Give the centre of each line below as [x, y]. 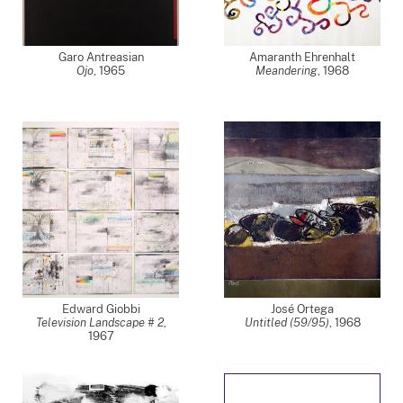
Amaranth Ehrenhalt [302, 57]
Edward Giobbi [101, 309]
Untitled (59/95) [287, 322]
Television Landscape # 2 [99, 322]
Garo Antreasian [101, 57]
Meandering [287, 71]
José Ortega [302, 309]
